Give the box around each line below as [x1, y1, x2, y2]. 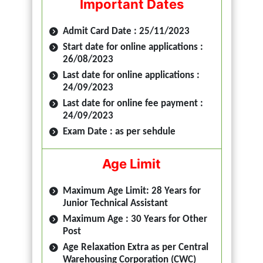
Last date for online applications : [62, 70, 200, 80]
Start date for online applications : [62, 42, 203, 52]
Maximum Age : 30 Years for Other [62, 214, 207, 224]
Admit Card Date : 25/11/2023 [62, 26, 190, 36]
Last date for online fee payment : [62, 98, 203, 109]
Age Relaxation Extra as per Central [62, 242, 208, 252]
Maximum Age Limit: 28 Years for [62, 186, 201, 196]
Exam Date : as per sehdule [62, 126, 176, 137]
